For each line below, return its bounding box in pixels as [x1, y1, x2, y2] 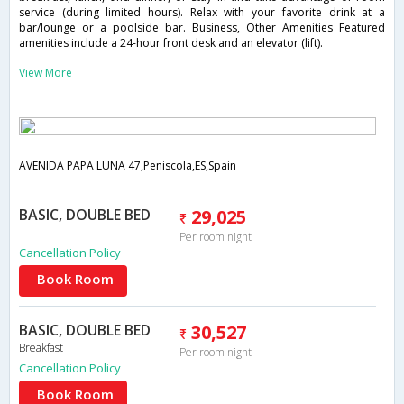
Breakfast [19, 340, 63, 356]
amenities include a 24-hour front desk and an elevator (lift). [19, 35, 323, 51]
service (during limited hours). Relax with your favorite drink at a [19, 5, 385, 21]
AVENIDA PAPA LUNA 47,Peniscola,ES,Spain [19, 158, 236, 174]
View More [19, 65, 72, 81]
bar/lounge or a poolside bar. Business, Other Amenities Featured [19, 20, 385, 36]
